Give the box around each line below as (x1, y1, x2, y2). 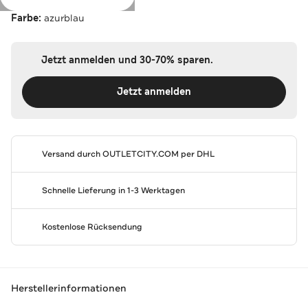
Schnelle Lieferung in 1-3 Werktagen (41, 184, 185, 196)
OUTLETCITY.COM (102, 148, 179, 159)
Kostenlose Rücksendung (41, 221, 142, 232)
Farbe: (11, 11, 44, 25)
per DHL (178, 148, 214, 159)
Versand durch (41, 148, 102, 159)
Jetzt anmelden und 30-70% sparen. (41, 53, 213, 67)
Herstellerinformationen (11, 282, 126, 295)
